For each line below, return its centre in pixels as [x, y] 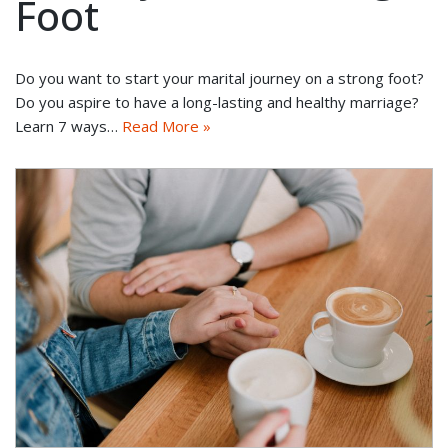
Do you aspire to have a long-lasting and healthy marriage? [217, 102]
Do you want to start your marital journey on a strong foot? [219, 78]
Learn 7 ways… [68, 126]
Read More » [166, 126]
